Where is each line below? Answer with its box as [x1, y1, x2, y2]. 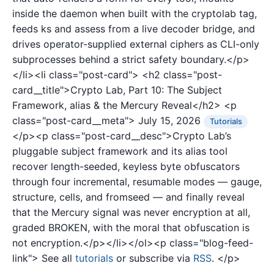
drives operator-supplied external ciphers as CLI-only [12, 38, 259, 51]
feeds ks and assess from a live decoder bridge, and [12, 23, 255, 35]
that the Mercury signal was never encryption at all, [12, 206, 250, 219]
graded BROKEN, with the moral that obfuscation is [12, 221, 250, 234]
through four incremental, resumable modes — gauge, [12, 176, 262, 188]
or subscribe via [113, 252, 193, 265]
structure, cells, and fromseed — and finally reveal [12, 191, 245, 204]
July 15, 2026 [138, 114, 201, 127]
